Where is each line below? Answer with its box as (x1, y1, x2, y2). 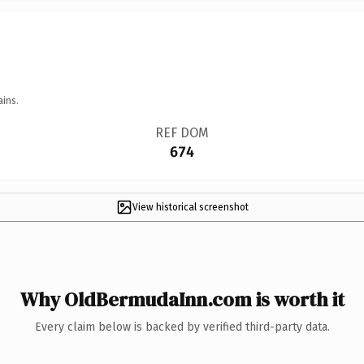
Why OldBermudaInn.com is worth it (19, 285, 344, 313)
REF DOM (154, 124, 209, 141)
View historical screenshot (132, 201, 249, 213)
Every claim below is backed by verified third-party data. (34, 319, 330, 334)
